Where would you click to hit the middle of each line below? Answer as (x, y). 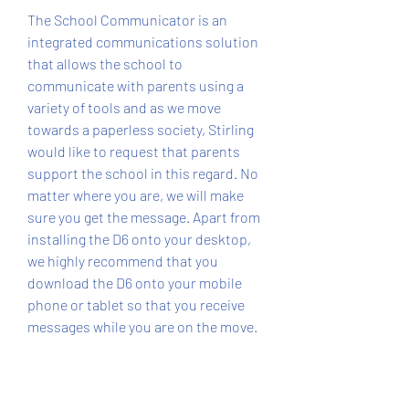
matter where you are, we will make (136, 195)
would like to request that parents (134, 151)
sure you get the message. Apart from (144, 217)
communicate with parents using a (136, 85)
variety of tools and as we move (124, 107)
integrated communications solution (143, 42)
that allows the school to (105, 63)
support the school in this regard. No (143, 173)
